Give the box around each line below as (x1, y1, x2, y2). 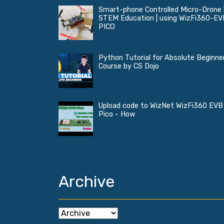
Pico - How (98, 110, 135, 119)
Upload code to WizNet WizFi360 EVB (98, 101, 223, 110)
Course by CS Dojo (98, 62, 159, 71)
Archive (58, 171, 114, 191)
